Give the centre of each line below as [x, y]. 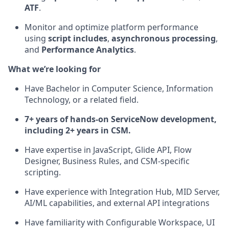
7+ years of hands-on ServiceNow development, [121, 119]
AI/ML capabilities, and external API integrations [117, 203]
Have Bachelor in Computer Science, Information [119, 88]
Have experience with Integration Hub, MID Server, [122, 192]
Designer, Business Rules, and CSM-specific [107, 161]
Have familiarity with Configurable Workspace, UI [120, 222]
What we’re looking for [54, 69]
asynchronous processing [164, 38]
